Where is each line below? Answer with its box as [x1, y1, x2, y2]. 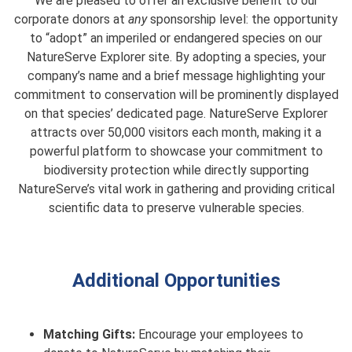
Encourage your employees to [135, 327, 303, 342]
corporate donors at [14, 12, 128, 27]
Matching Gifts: [43, 327, 135, 342]
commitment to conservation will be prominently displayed [13, 87, 339, 102]
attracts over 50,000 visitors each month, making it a [31, 125, 321, 140]
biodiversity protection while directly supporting [43, 163, 309, 178]
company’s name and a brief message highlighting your [27, 68, 325, 83]
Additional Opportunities [71, 269, 280, 291]
